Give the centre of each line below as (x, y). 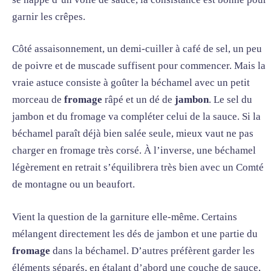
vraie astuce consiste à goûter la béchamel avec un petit (131, 83)
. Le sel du (230, 100)
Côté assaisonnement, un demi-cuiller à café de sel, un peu (137, 49)
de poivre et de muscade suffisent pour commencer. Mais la (139, 66)
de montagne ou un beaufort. (73, 184)
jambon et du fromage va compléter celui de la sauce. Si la (136, 117)
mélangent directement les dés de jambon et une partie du (135, 233)
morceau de (38, 100)
